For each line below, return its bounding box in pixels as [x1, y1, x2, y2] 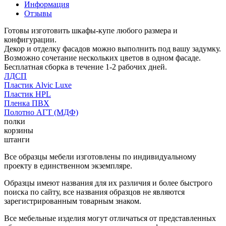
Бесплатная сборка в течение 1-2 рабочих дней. [4, 62, 167, 71]
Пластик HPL [4, 89, 51, 98]
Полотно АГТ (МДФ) [4, 107, 78, 117]
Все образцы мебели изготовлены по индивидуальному [4, 152, 196, 161]
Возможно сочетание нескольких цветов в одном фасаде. [4, 53, 201, 62]
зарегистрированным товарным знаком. [4, 196, 141, 205]
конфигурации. [4, 35, 56, 44]
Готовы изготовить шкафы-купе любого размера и [4, 26, 178, 35]
